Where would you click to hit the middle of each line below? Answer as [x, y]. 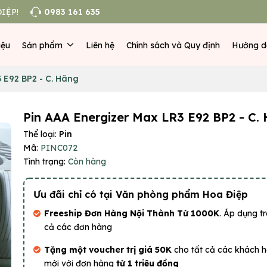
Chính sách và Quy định [173, 45]
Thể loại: [41, 134]
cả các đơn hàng [78, 227]
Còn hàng [87, 162]
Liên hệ [100, 45]
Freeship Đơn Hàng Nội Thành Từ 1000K [132, 213]
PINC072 [59, 148]
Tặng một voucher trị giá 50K [109, 250]
